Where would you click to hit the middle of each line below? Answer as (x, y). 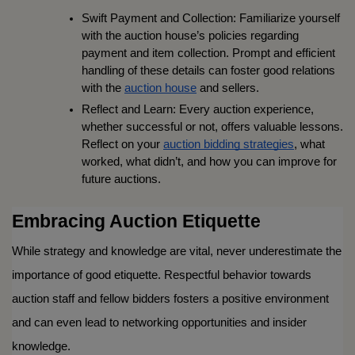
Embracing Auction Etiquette (136, 221)
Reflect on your (122, 144)
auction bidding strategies (229, 144)
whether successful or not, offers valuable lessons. (212, 126)
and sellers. (228, 88)
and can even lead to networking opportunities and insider (159, 323)
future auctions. (121, 179)
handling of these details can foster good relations (208, 70)
